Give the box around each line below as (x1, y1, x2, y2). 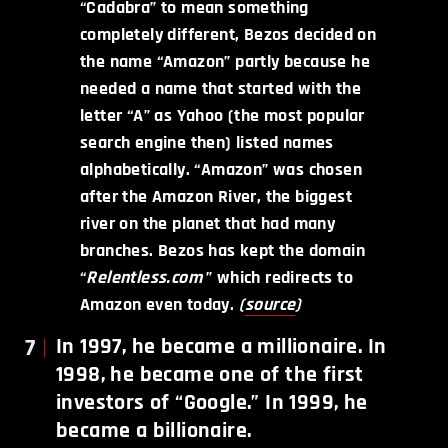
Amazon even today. (80, 292, 239, 316)
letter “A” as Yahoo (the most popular (80, 103, 365, 127)
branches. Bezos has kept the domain (80, 238, 365, 262)
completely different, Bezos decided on (80, 22, 377, 46)
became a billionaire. (56, 416, 252, 445)
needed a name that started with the (80, 76, 361, 100)
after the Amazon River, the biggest (80, 184, 352, 208)
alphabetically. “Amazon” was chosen (80, 157, 362, 181)
